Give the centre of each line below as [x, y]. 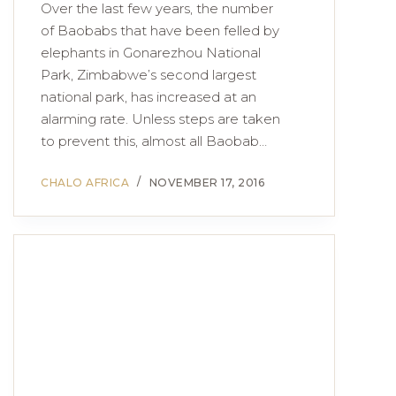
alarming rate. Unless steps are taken [160, 119]
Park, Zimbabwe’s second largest [148, 75]
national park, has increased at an [148, 97]
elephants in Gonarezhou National [151, 53]
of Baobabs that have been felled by [160, 30]
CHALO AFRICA [85, 183]
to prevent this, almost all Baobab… [154, 141]
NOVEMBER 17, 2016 [206, 183]
